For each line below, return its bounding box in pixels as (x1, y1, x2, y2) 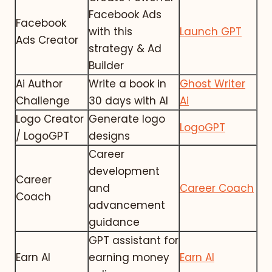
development (89, 163, 160, 178)
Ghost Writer (180, 76, 245, 91)
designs (89, 128, 130, 143)
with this (89, 24, 132, 39)
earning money (89, 250, 169, 265)
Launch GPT (180, 24, 242, 39)
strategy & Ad (89, 41, 161, 56)
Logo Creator (16, 111, 84, 126)
